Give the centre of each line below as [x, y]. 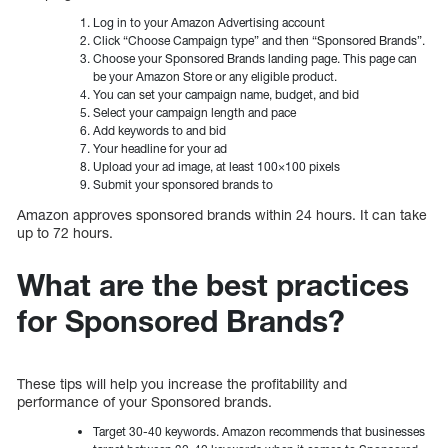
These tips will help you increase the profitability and [182, 384]
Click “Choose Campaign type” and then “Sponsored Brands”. [259, 41]
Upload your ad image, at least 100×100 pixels [216, 167]
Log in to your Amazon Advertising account [209, 23]
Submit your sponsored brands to [183, 185]
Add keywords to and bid [161, 131]
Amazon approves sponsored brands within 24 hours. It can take [222, 215]
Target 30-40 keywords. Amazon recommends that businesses [259, 432]
